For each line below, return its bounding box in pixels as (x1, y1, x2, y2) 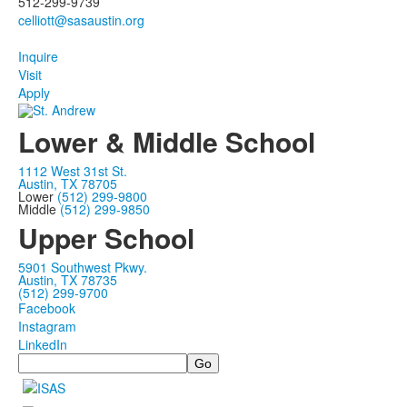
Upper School (18, 217, 194, 257)
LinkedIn (18, 334, 67, 353)
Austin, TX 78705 (18, 174, 117, 193)
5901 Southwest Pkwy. (18, 257, 147, 276)
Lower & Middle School (18, 121, 315, 161)
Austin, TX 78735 (18, 270, 117, 289)
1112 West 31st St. (18, 161, 127, 180)
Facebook (18, 298, 75, 317)
